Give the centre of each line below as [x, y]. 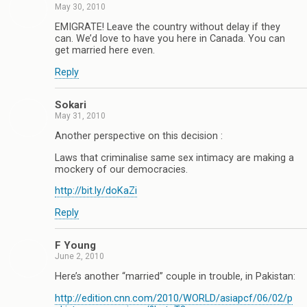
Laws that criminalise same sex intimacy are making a [174, 158]
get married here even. [105, 51]
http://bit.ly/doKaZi [96, 191]
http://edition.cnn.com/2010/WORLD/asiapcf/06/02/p [174, 298]
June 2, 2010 [79, 256]
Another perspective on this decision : [139, 136]
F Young [75, 245]
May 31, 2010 [80, 115]
